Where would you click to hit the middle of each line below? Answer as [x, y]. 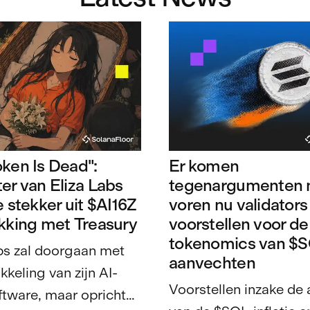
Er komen [204, 166]
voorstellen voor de [239, 224]
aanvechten [212, 263]
